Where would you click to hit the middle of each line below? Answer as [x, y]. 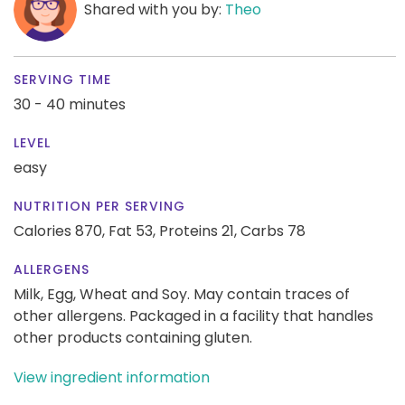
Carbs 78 [273, 231]
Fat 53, [132, 231]
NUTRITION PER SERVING [99, 206]
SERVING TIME [62, 79]
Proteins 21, [198, 231]
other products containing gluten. [133, 337]
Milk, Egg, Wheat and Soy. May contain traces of [182, 294]
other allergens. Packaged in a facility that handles [193, 316]
